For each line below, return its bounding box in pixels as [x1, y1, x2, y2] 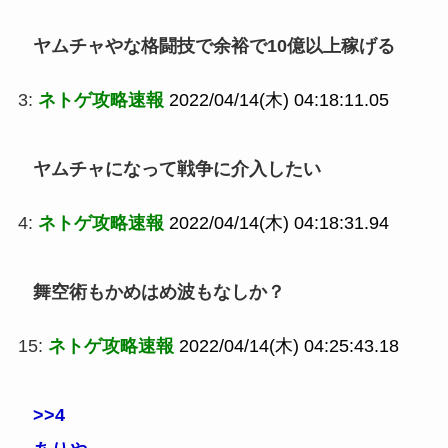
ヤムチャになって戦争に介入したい [32, 159, 321, 180]
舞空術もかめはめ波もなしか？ [32, 282, 285, 303]
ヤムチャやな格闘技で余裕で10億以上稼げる [32, 36, 395, 57]
